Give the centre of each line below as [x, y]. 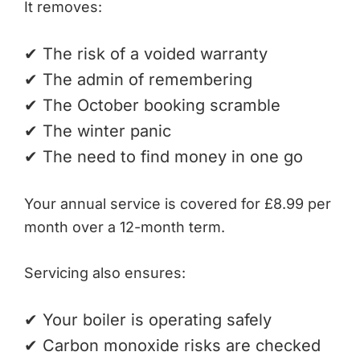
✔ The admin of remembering [138, 79]
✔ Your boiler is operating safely [148, 319]
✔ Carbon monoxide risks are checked [172, 345]
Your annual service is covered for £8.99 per [178, 203]
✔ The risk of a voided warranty [146, 53]
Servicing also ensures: [105, 272]
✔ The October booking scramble [152, 105]
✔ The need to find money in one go [164, 156]
